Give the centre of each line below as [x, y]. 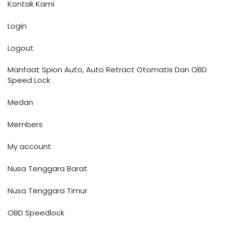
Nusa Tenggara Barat [47, 168]
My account [29, 146]
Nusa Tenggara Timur [47, 191]
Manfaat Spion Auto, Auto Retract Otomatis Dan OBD [107, 70]
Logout [21, 48]
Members [25, 124]
